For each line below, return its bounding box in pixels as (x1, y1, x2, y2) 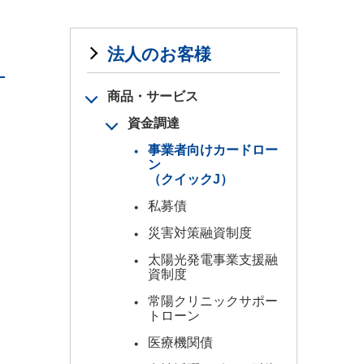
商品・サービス (107, 89, 198, 103)
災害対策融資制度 (148, 226, 252, 240)
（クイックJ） (148, 172, 233, 186)
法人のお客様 (107, 45, 211, 63)
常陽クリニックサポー (148, 294, 278, 308)
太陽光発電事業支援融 (148, 253, 278, 266)
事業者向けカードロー (148, 143, 278, 157)
